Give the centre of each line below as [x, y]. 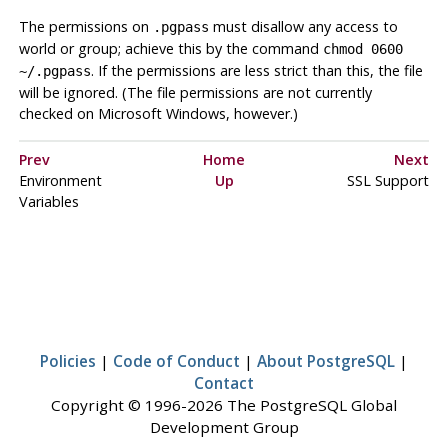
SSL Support [387, 181]
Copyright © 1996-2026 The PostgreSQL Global [224, 405]
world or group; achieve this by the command [170, 48]
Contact [224, 383]
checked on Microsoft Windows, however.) [158, 113]
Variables [48, 202]
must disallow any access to [303, 26]
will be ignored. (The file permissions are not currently [195, 92]
